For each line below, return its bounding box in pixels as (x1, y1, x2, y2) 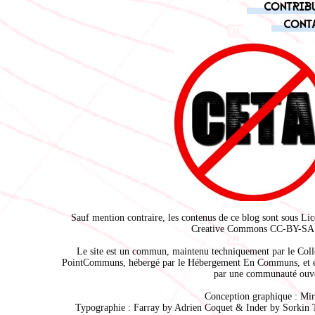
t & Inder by (229, 302, 283, 313)
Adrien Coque (174, 302, 230, 313)
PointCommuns (61, 257, 123, 268)
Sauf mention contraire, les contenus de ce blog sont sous (70, 212, 301, 223)
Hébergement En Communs (187, 257, 297, 268)
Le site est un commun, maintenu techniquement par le (76, 246, 297, 257)
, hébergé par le (122, 257, 188, 268)
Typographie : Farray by (75, 302, 174, 313)
